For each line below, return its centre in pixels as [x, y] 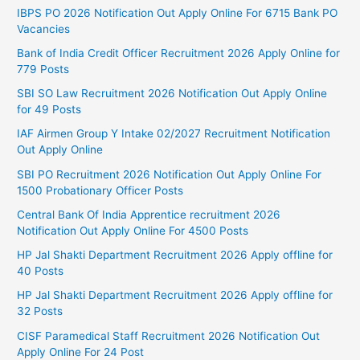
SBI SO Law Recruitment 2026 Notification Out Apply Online [172, 94]
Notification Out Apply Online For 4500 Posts [133, 230]
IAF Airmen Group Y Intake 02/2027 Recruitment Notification [174, 134]
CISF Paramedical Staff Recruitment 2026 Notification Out [169, 335]
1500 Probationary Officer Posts [100, 190]
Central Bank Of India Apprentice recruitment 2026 [149, 214]
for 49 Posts [49, 110]
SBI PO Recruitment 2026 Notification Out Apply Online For [170, 174]
